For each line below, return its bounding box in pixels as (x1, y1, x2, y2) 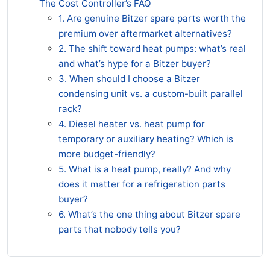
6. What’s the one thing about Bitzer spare (58, 209, 240, 220)
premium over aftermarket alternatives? (58, 28, 232, 39)
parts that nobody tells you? (58, 224, 181, 235)
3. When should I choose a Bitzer (58, 73, 200, 84)
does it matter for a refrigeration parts (58, 178, 225, 190)
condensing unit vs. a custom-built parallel (58, 88, 243, 99)
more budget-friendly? (58, 148, 155, 160)
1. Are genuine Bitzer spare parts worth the (58, 13, 246, 24)
